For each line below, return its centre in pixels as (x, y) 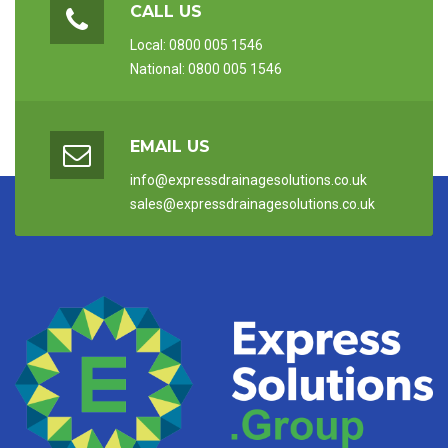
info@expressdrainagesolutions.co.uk (248, 179)
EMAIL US (170, 146)
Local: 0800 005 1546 (196, 44)
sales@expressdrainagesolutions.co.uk (252, 203)
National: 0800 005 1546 (206, 68)
